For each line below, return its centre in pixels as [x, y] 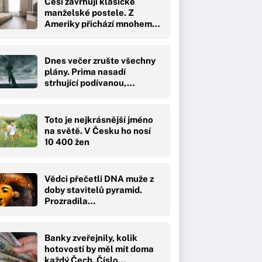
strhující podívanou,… [89, 82]
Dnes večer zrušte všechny [100, 60]
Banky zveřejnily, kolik [91, 237]
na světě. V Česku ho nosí [98, 130]
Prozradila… [70, 201]
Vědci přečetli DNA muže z [99, 178]
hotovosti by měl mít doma [99, 249]
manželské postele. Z [89, 12]
